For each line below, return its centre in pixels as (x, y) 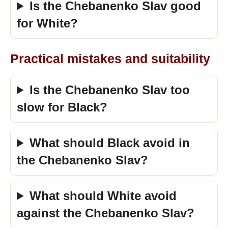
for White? (47, 23)
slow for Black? (62, 107)
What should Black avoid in (110, 143)
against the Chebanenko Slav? (106, 213)
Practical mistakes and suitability (110, 59)
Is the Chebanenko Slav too (110, 90)
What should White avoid (103, 196)
